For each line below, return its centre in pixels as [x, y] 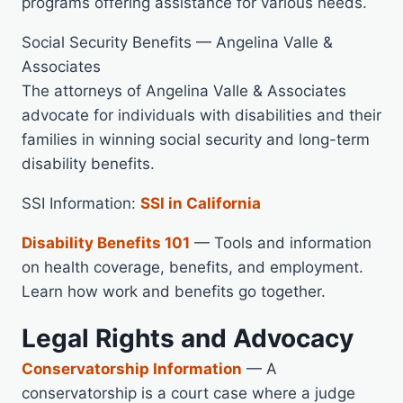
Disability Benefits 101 [106, 242]
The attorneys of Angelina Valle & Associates [184, 90]
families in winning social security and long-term [196, 139]
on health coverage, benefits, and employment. [193, 267]
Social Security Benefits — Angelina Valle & [177, 42]
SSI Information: [81, 203]
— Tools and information [281, 242]
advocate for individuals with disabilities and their [201, 115]
